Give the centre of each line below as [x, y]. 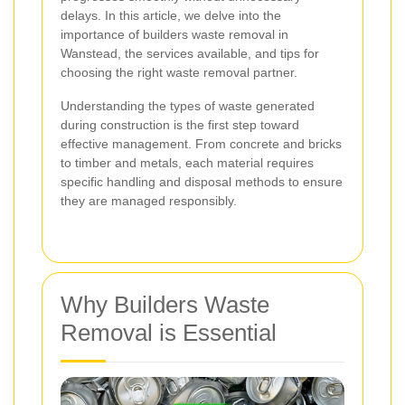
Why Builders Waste [165, 305]
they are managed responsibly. [149, 201]
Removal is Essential [169, 333]
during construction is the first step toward [180, 125]
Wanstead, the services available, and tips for [190, 54]
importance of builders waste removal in [174, 35]
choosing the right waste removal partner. [179, 73]
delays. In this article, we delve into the [171, 16]
